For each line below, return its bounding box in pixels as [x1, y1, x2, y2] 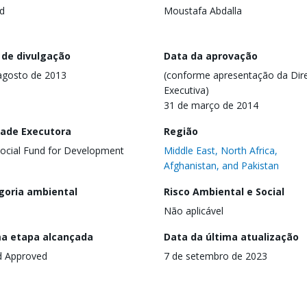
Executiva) [164, 83, 209, 97]
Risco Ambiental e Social [164, 184, 284, 198]
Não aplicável [164, 204, 223, 217]
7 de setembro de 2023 [164, 249, 267, 262]
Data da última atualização [164, 230, 299, 243]
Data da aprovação [164, 49, 258, 62]
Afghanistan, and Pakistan [164, 158, 279, 172]
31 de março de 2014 [164, 98, 258, 112]
